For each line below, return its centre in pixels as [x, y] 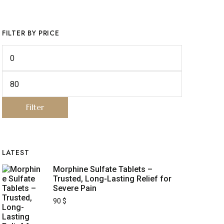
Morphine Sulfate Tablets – [103, 169]
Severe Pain [75, 188]
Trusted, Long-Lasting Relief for [112, 179]
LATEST [16, 152]
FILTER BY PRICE [31, 33]
